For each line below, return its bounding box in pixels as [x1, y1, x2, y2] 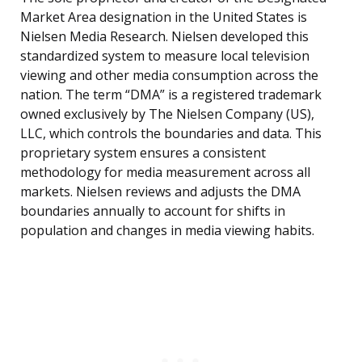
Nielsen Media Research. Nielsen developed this [20, 27, 309, 46]
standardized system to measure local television [20, 47, 309, 65]
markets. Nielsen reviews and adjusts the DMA [20, 183, 301, 201]
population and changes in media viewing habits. [20, 221, 314, 240]
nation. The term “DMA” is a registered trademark [20, 86, 322, 104]
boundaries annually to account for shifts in [20, 202, 285, 221]
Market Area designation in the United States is [20, 8, 307, 27]
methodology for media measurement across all [20, 163, 310, 182]
